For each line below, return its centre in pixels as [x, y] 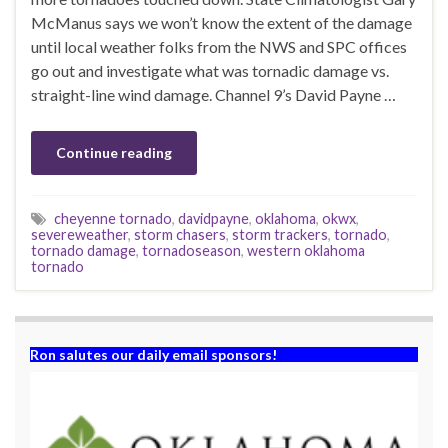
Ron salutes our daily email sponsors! [153, 354]
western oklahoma [306, 250]
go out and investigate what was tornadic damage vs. [210, 70]
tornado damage [83, 250]
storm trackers [280, 234]
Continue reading [114, 152]
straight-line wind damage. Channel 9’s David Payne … [213, 94]
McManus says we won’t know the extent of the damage [221, 22]
